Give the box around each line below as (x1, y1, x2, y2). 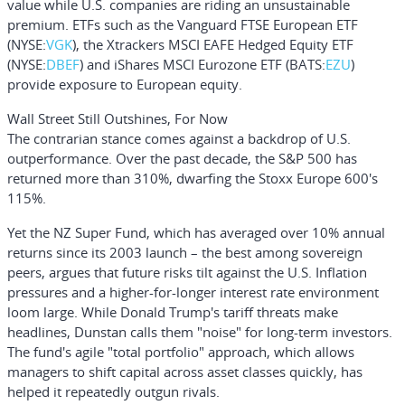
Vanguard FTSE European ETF (177, 15, 358, 33)
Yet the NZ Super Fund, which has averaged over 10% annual (7, 223, 385, 241)
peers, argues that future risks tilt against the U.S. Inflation (7, 263, 367, 281)
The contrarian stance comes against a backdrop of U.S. (7, 129, 351, 147)
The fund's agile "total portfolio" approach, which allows (7, 343, 354, 361)
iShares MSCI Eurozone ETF (114, 55, 282, 73)
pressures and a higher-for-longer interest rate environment (7, 283, 379, 301)
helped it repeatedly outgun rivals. (7, 382, 220, 400)
